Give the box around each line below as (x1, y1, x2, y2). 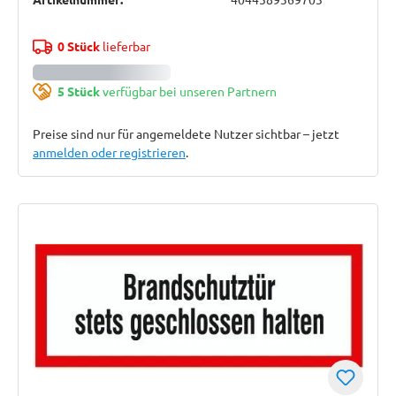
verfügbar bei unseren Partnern (99, 83, 277, 99)
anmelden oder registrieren (33, 144, 186, 160)
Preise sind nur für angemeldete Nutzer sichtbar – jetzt (33, 126, 339, 141)
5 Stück (57, 83, 100, 99)
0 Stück (57, 38, 100, 54)
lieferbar (99, 38, 150, 54)
